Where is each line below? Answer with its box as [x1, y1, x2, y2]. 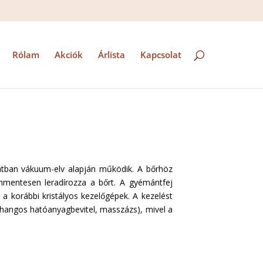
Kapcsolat [140, 49, 181, 60]
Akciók [54, 49, 83, 60]
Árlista [97, 49, 125, 60]
